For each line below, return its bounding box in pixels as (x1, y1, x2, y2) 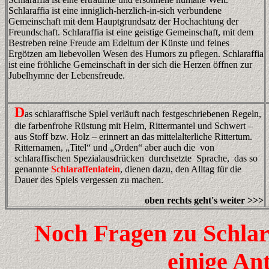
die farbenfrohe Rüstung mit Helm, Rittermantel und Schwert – (14, 121, 253, 131)
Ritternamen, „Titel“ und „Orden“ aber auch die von (14, 142, 214, 153)
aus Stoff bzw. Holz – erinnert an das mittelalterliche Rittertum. (14, 131, 252, 142)
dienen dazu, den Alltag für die (122, 164, 241, 174)
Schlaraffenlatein (51, 164, 120, 174)
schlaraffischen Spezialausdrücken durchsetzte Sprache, (14, 153, 232, 163)
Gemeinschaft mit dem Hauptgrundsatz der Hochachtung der (8, 16, 238, 26)
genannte (14, 164, 49, 174)
